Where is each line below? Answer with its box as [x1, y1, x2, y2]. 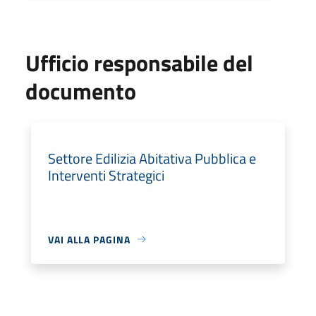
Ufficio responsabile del [25, 45, 253, 80]
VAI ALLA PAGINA [48, 231, 130, 247]
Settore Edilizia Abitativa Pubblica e [48, 147, 256, 169]
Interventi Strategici [48, 164, 164, 186]
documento [25, 73, 136, 108]
